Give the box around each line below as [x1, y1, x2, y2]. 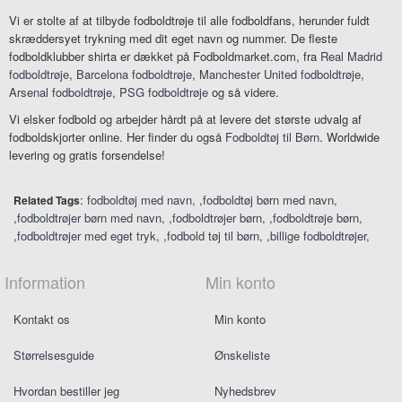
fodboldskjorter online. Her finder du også [9, 128, 225, 146]
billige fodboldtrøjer [270, 227, 366, 245]
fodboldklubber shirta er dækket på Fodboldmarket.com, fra [9, 48, 320, 66]
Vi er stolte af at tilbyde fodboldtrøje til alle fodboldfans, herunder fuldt [9, 12, 370, 30]
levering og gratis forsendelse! [9, 146, 165, 164]
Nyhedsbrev [214, 382, 276, 400]
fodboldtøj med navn [87, 191, 192, 209]
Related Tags [13, 192, 80, 209]
